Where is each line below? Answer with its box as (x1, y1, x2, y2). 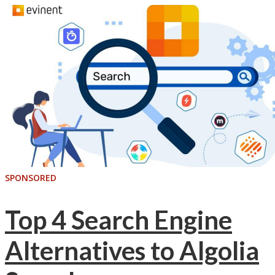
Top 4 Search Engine (5, 204, 232, 236)
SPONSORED (5, 171, 56, 184)
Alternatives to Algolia (5, 235, 259, 266)
